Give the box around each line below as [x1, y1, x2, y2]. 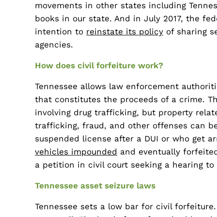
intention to [35, 27, 86, 36]
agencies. [35, 40, 73, 49]
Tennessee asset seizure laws [35, 181, 155, 190]
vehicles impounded [35, 147, 117, 156]
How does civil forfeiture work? [35, 61, 163, 70]
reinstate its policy [86, 27, 163, 36]
